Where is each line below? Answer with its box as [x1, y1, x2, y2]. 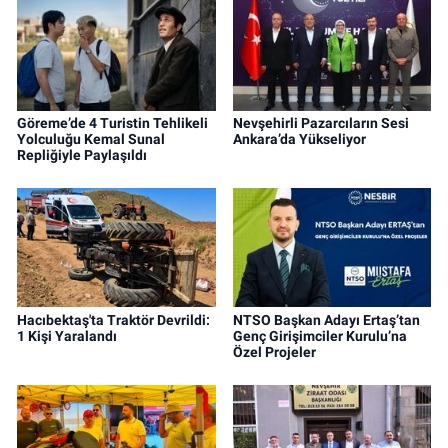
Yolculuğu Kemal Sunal [17, 130, 165, 147]
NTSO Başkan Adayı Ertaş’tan [232, 311, 420, 328]
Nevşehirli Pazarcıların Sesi [232, 114, 409, 131]
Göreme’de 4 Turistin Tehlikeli [17, 114, 208, 131]
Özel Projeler [232, 343, 316, 360]
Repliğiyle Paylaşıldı [17, 146, 147, 163]
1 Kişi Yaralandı [17, 327, 117, 344]
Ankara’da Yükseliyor [232, 130, 366, 147]
